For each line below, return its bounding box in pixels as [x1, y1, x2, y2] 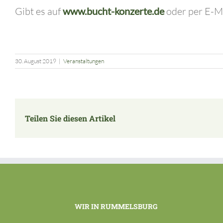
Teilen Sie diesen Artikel [25, 112, 115, 123]
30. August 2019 [15, 57, 56, 65]
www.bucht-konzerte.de [63, 5, 164, 17]
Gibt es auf [15, 5, 63, 18]
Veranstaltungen [63, 57, 104, 65]
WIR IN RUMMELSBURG [75, 202, 158, 212]
